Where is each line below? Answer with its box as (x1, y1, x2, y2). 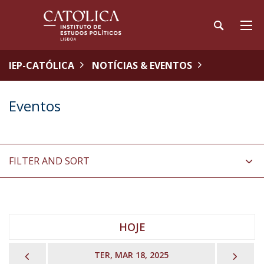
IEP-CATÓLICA (9, 59, 74, 72)
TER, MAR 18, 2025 (94, 249, 169, 260)
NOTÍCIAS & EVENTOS (92, 59, 192, 72)
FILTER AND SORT (9, 154, 90, 167)
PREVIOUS (32, 247, 84, 262)
